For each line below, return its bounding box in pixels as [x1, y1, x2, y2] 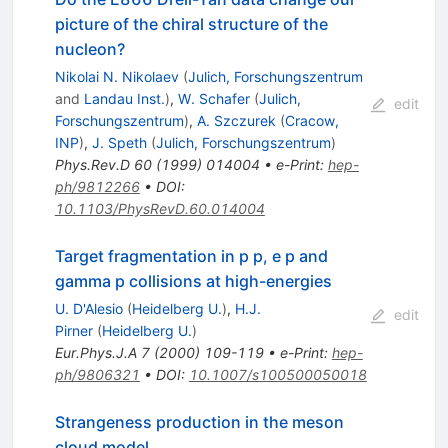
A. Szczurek [196, 112, 276, 130]
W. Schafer [177, 90, 250, 108]
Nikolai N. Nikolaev [54, 68, 179, 86]
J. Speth [91, 134, 147, 152]
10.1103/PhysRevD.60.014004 [54, 200, 265, 218]
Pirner [54, 322, 93, 340]
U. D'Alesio [54, 300, 123, 318]
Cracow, [284, 112, 339, 130]
